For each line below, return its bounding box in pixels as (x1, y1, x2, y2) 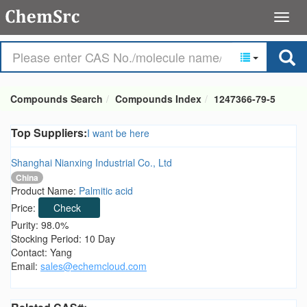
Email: (11, 259, 40, 273)
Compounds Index (115, 92, 201, 106)
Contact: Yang (11, 245, 72, 260)
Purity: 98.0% (11, 218, 69, 232)
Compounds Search (10, 92, 103, 106)
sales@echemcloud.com (40, 259, 147, 273)
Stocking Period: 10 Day (11, 232, 115, 246)
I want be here (87, 126, 149, 140)
